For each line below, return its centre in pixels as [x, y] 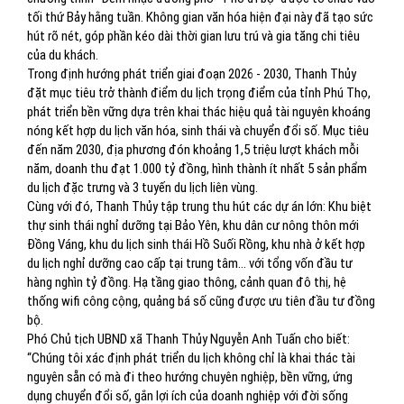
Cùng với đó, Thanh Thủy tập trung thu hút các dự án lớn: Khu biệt [199, 207]
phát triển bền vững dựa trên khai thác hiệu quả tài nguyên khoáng [199, 112]
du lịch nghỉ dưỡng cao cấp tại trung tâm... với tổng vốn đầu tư [190, 263]
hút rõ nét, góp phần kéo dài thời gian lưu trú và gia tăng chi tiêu [193, 36]
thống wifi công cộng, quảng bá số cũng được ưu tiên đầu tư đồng [201, 301]
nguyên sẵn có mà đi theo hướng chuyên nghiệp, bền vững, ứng [190, 377]
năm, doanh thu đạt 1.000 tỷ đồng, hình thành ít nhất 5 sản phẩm [197, 169]
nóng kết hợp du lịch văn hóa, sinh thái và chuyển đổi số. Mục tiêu [198, 131]
